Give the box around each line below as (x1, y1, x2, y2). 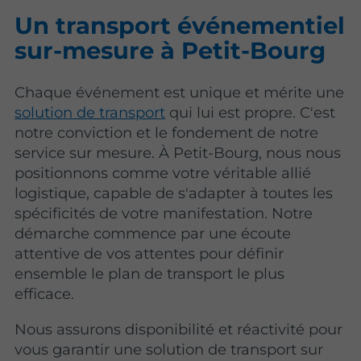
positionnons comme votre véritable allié (15, 164, 312, 183)
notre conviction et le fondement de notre (15, 123, 319, 143)
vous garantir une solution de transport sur (15, 339, 324, 359)
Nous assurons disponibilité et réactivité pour (15, 319, 343, 338)
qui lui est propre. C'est (165, 103, 336, 122)
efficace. (15, 284, 75, 304)
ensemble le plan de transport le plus (15, 264, 285, 284)
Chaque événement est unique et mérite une (15, 83, 345, 102)
